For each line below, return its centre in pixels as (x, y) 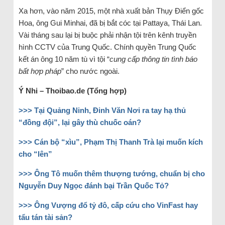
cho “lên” (35, 154)
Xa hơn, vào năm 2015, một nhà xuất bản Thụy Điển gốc (111, 11)
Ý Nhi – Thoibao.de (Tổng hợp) (72, 90)
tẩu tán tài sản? (45, 217)
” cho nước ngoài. (90, 71)
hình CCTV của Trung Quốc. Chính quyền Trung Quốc (107, 47)
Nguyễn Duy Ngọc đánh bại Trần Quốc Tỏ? (93, 185)
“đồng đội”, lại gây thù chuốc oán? (80, 122)
